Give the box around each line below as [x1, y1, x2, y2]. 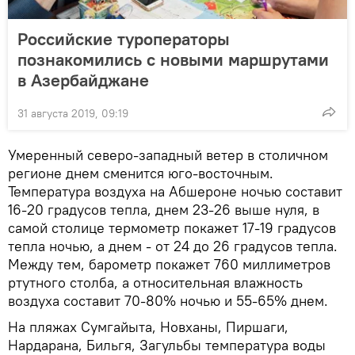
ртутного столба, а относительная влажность [8, 273, 303, 292]
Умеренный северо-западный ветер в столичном [8, 146, 328, 165]
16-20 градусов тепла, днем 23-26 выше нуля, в [8, 200, 319, 219]
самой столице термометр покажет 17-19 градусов [8, 219, 336, 238]
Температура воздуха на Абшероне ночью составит [8, 182, 342, 201]
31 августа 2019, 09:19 [17, 106, 128, 121]
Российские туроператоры [17, 28, 230, 51]
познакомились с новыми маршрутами [17, 48, 329, 71]
